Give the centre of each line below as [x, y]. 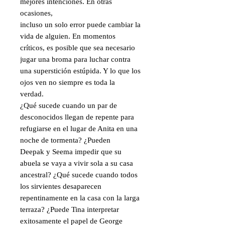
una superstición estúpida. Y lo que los [80, 71]
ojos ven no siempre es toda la [68, 82]
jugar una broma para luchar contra [75, 59]
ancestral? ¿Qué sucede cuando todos [79, 175]
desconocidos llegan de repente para [77, 117]
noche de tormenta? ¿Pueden [65, 140]
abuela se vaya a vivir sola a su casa [77, 163]
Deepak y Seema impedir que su [71, 152]
